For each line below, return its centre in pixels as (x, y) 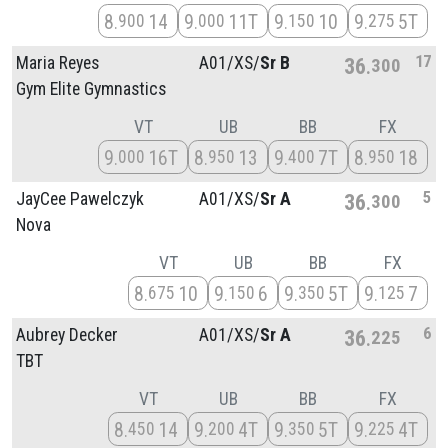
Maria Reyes (57, 62)
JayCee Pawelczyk (80, 198)
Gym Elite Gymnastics (91, 88)
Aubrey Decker (67, 334)
